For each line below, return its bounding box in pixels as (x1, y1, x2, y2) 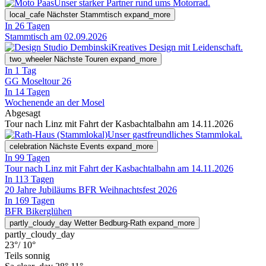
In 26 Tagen (5, 21, 50, 31)
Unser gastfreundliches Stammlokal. (107, 129, 242, 140)
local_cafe (9, 10, 45, 20)
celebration (9, 142, 47, 151)
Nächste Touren (54, 55, 108, 64)
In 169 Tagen (5, 195, 55, 206)
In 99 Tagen (5, 153, 50, 163)
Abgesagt (5, 108, 40, 119)
